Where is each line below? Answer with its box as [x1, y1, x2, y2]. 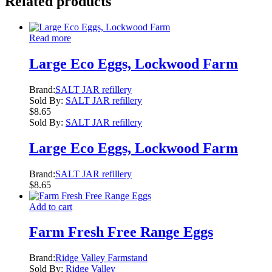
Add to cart [29, 201, 72, 212]
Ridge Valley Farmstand [55, 253, 148, 263]
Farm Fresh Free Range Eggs [29, 224, 213, 240]
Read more [29, 32, 71, 43]
